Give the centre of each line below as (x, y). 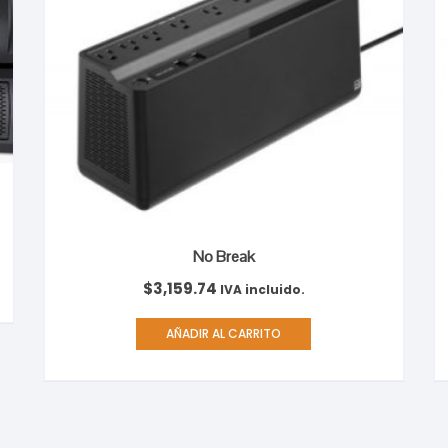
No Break (223, 256)
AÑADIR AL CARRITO (224, 333)
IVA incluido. (262, 289)
